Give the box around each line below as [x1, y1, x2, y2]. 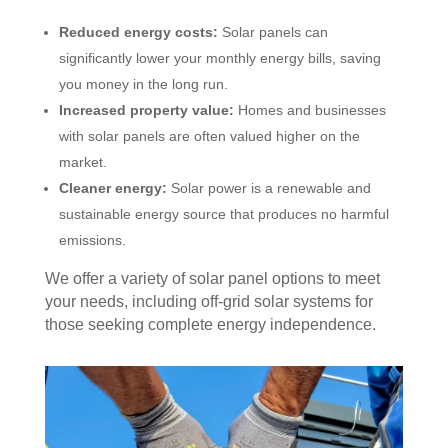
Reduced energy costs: [58, 24, 218, 41]
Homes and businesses [233, 102, 386, 119]
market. [58, 154, 107, 171]
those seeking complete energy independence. [44, 316, 376, 334]
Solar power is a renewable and [166, 180, 371, 197]
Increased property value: [58, 102, 234, 119]
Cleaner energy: [58, 180, 167, 197]
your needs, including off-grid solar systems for [44, 293, 373, 311]
